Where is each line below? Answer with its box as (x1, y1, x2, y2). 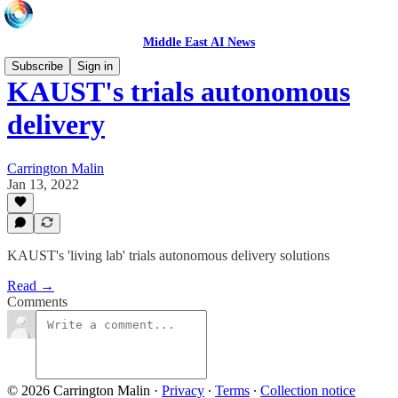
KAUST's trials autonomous (7, 76, 350, 108)
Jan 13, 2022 (7, 176, 79, 192)
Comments (7, 294, 68, 309)
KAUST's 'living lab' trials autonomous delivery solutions (7, 248, 330, 263)
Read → (7, 278, 54, 293)
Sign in (77, 60, 113, 73)
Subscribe (12, 60, 63, 73)
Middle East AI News (143, 36, 255, 49)
